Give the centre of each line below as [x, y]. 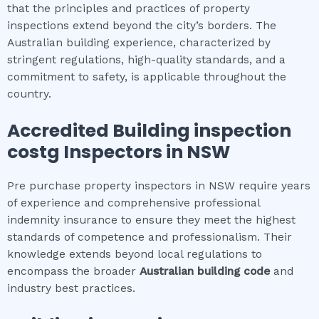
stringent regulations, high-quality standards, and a [146, 60]
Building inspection [202, 130]
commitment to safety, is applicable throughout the [147, 77]
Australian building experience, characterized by [139, 43]
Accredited [60, 130]
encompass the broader [73, 271]
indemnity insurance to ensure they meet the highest [151, 220]
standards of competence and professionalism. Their [150, 237]
